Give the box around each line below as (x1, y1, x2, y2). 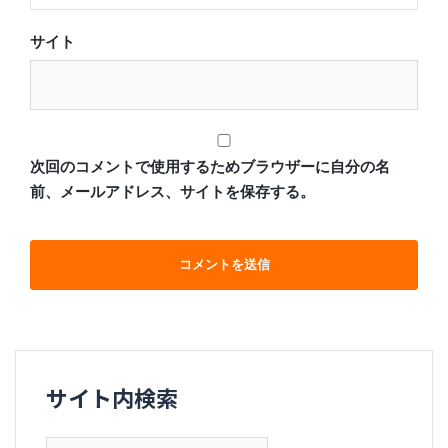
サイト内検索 (46, 381, 178, 414)
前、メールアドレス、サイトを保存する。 (30, 183, 315, 202)
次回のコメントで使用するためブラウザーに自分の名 (30, 158, 390, 177)
